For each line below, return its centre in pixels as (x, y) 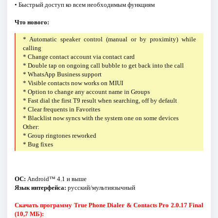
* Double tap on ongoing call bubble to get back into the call (104, 66)
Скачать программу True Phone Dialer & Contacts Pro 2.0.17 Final (109, 205)
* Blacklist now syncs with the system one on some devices (101, 118)
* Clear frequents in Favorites (62, 109)
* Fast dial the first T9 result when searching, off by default (100, 101)
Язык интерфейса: (40, 187)
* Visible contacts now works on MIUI (73, 83)
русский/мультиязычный (100, 187)
